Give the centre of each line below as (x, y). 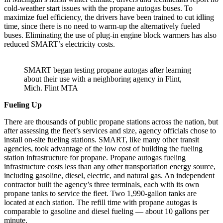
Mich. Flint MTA (51, 88)
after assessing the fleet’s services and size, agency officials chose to (110, 131)
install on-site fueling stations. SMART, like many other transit (102, 140)
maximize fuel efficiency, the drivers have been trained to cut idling (109, 17)
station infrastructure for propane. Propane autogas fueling (95, 158)
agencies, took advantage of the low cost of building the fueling (103, 149)
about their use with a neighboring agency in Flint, (103, 79)
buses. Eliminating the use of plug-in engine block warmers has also (110, 35)
